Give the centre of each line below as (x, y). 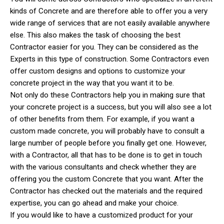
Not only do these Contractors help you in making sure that (107, 95)
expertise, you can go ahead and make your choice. (94, 203)
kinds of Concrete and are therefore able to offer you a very (109, 11)
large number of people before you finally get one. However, (108, 143)
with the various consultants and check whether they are (103, 167)
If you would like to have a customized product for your (101, 215)
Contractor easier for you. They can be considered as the (104, 47)
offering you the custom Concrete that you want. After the (107, 179)
